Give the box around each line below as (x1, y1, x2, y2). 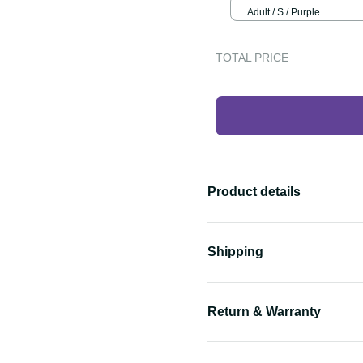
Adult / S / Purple (247, 4, 328, 19)
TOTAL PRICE (216, 49, 285, 66)
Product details (207, 182, 318, 202)
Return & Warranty (207, 301, 341, 321)
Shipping (207, 242, 271, 262)
